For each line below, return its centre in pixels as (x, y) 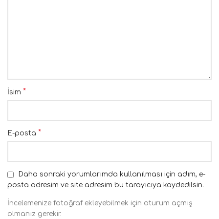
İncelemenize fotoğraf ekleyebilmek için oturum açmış (100, 203)
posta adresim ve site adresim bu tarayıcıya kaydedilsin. (106, 185)
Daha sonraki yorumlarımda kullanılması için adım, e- (112, 175)
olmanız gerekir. (34, 214)
